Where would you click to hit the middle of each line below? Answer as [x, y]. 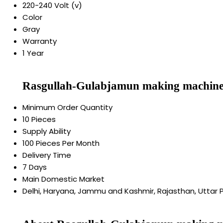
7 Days [35, 167]
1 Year [33, 53]
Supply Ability [47, 131]
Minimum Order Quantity [67, 108]
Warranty [40, 41]
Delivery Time [47, 155]
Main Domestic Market [63, 179]
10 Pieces [39, 119]
